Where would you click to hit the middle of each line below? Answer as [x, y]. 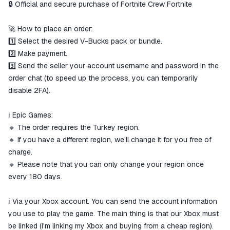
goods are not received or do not [82, 36]
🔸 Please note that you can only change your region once [106, 164]
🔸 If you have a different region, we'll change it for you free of [110, 140]
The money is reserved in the [75, 6]
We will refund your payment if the [83, 26]
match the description [63, 47]
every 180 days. [35, 177]
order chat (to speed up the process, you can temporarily [103, 78]
